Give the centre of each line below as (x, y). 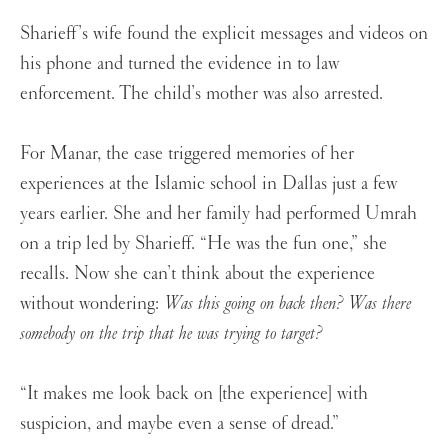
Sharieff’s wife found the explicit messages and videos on (224, 33)
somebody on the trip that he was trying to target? (173, 333)
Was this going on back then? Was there (287, 303)
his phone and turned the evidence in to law (179, 63)
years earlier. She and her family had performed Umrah (218, 213)
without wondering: (92, 303)
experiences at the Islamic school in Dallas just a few (208, 183)
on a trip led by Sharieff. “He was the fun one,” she (203, 243)
